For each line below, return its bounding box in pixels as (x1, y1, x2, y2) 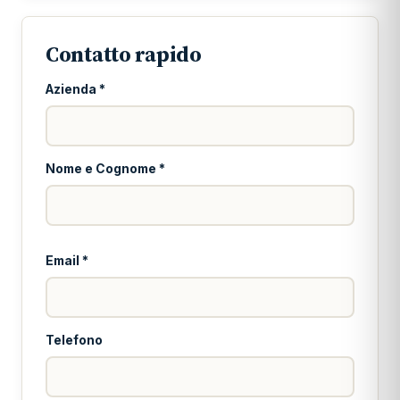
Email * (46, 254, 88, 268)
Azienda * (46, 82, 105, 96)
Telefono (46, 333, 103, 347)
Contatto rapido (46, 39, 202, 69)
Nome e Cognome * (46, 162, 165, 176)
